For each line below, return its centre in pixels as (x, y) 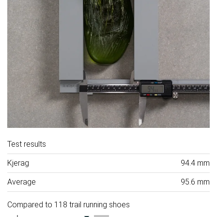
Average (22, 182)
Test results (27, 144)
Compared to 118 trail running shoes (69, 205)
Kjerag (18, 163)
